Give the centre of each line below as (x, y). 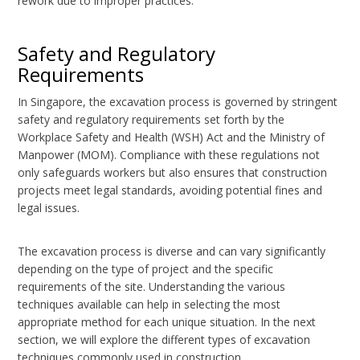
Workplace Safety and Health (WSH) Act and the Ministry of (172, 137)
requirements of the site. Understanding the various (152, 287)
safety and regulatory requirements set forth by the (151, 120)
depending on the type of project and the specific (146, 269)
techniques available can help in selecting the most (149, 305)
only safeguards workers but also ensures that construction (173, 173)
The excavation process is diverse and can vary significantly (172, 252)
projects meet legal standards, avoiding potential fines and (170, 190)
